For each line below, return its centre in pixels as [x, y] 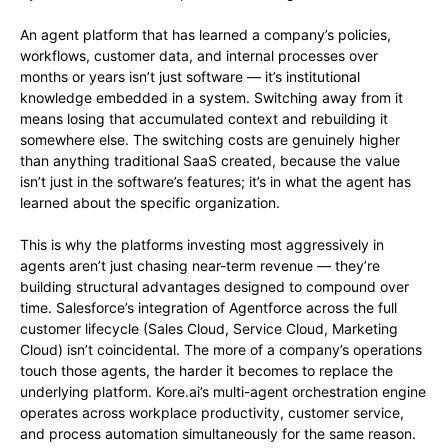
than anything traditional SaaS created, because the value [210, 161]
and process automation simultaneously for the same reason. [218, 434]
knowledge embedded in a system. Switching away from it [211, 98]
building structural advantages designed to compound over [214, 287]
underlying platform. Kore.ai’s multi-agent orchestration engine [223, 392]
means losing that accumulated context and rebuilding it [204, 119]
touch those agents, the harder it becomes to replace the [206, 371]
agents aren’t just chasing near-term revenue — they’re [200, 266]
